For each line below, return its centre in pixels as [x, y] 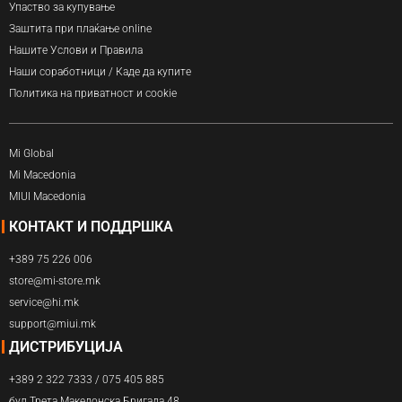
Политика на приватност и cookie [93, 93]
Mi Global [31, 153]
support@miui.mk [52, 323]
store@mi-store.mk [55, 280]
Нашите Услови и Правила [76, 50]
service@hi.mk [44, 302]
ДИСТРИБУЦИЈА [66, 346]
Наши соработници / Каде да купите [100, 71]
